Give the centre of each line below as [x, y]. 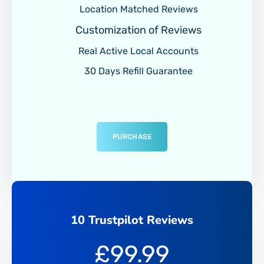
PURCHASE [132, 136]
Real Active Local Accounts [137, 51]
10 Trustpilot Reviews [132, 220]
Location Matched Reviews [137, 9]
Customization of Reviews [137, 30]
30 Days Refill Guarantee [137, 71]
